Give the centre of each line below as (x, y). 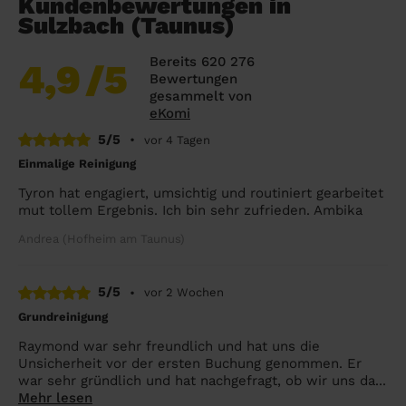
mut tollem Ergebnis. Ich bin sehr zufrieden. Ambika (190, 211)
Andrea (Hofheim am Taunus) (101, 239)
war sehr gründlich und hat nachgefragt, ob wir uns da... (202, 380)
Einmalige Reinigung (77, 164)
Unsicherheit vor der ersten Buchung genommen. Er (190, 363)
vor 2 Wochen (184, 293)
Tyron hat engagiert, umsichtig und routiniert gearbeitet (201, 193)
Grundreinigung (63, 316)
